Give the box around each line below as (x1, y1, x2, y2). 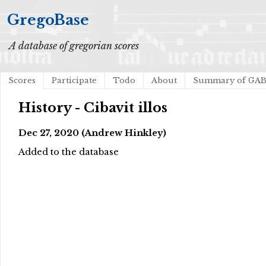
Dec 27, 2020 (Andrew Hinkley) (18, 127, 166, 138)
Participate (52, 75, 97, 85)
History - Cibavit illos (18, 100, 167, 116)
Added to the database (18, 147, 119, 158)
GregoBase (7, 11, 89, 28)
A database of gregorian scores (9, 40, 139, 52)
